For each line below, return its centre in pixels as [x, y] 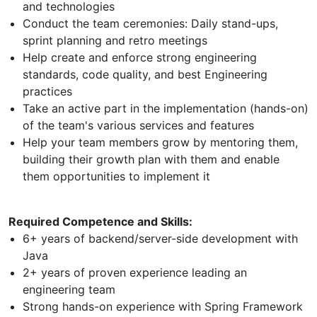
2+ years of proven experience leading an [135, 273]
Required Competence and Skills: [100, 222]
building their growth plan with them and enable [151, 160]
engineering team [71, 290]
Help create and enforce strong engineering [140, 58]
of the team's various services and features [138, 126]
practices [47, 92]
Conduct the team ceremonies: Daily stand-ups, [150, 24]
